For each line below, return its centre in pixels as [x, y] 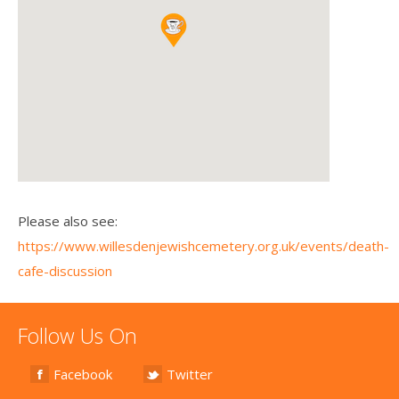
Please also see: [68, 221]
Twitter [190, 375]
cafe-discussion [65, 271]
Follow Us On [77, 336]
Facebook [83, 375]
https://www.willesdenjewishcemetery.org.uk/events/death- [204, 246]
